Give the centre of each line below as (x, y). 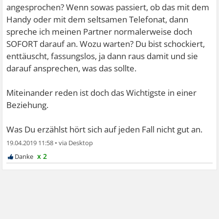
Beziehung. (28, 105)
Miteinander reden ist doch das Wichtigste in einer (102, 93)
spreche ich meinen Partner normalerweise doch (99, 32)
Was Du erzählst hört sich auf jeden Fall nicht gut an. (105, 130)
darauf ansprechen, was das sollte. (72, 68)
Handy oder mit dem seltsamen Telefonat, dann (98, 20)
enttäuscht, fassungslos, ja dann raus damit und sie (102, 56)
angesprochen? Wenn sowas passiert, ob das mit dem (108, 7)
